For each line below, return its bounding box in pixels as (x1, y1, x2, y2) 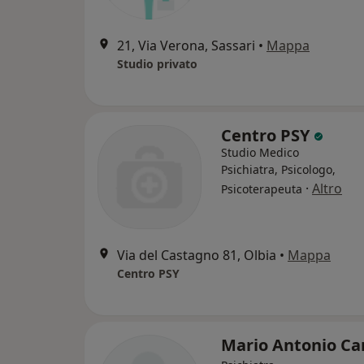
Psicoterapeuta (221, 181, 302, 197)
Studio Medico (221, 145, 299, 161)
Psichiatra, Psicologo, (221, 162, 336, 178)
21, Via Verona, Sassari (117, 37, 255, 55)
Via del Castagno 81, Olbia (117, 246, 276, 265)
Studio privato (117, 56, 197, 72)
